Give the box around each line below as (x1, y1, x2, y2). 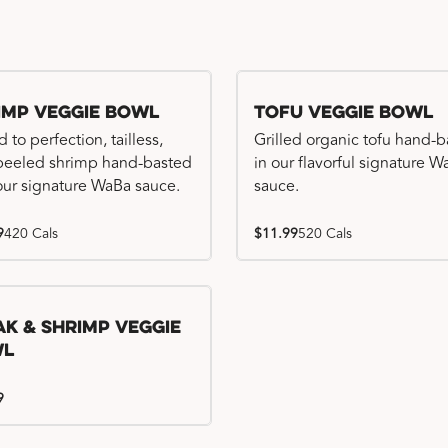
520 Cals (298, 223, 352, 244)
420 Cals (4, 223, 58, 244)
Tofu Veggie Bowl (254, 104, 433, 123)
